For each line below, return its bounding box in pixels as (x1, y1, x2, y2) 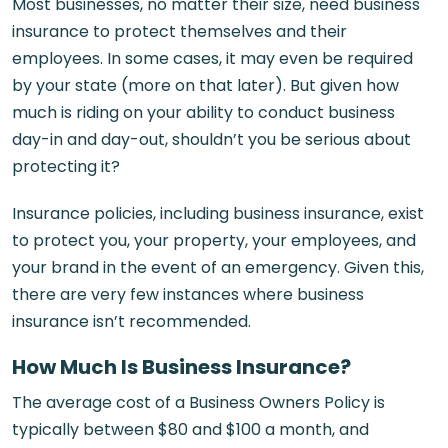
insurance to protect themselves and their (12, 20, 347, 43)
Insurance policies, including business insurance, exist (12, 202, 424, 225)
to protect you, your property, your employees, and (12, 229, 416, 252)
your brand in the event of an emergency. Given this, (12, 256, 424, 279)
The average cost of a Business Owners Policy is (12, 391, 385, 414)
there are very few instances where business (12, 283, 364, 306)
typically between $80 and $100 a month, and (12, 418, 369, 441)
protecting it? (12, 155, 120, 178)
